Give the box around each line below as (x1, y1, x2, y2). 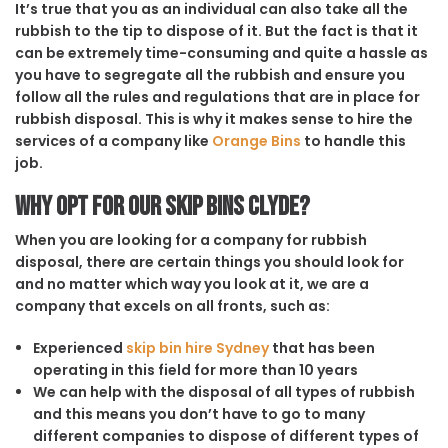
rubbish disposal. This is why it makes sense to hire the (15, 108, 413, 129)
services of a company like (15, 130, 212, 151)
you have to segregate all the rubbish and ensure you (15, 64, 405, 85)
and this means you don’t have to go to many (32, 403, 365, 424)
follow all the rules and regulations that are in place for (15, 86, 420, 107)
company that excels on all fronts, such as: (15, 295, 330, 316)
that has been (268, 337, 375, 358)
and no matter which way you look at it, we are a (15, 273, 369, 294)
